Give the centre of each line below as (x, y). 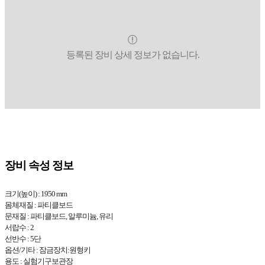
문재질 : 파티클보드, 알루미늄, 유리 (59, 216)
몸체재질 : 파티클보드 (39, 205)
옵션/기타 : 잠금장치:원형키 (48, 250)
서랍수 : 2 (19, 227)
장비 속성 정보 (39, 165)
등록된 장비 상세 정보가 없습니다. (132, 54)
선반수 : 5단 (23, 239)
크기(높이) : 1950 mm (36, 194)
